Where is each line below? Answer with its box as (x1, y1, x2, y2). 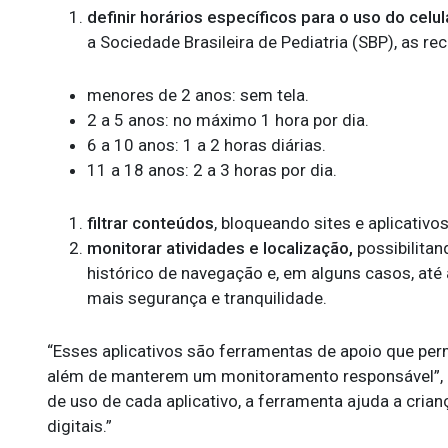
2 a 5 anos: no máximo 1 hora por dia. (87, 110, 369, 130)
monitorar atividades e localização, (87, 238, 353, 258)
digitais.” (47, 416, 112, 436)
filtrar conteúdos (87, 213, 214, 233)
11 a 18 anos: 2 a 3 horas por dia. (87, 160, 337, 180)
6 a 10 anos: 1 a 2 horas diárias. (87, 135, 326, 155)
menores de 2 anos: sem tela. (87, 85, 309, 105)
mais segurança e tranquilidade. (87, 288, 327, 308)
